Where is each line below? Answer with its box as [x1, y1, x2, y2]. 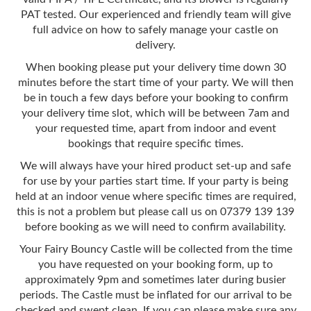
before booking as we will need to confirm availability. [25, 221, 286, 233]
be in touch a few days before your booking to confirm [23, 92, 288, 103]
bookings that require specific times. [67, 137, 244, 149]
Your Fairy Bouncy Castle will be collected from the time [19, 243, 292, 255]
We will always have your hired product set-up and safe [20, 160, 291, 171]
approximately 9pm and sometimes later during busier [25, 274, 286, 285]
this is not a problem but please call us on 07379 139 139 [17, 205, 294, 217]
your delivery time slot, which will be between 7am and [22, 107, 289, 119]
